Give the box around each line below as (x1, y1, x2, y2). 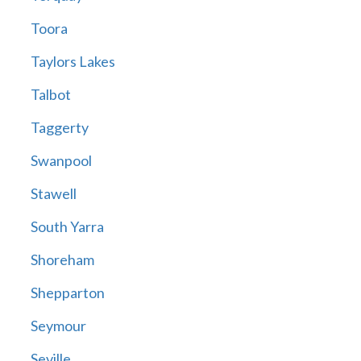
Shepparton (30, 284, 105, 302)
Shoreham (30, 251, 94, 269)
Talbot (30, 85, 71, 104)
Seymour (30, 317, 86, 335)
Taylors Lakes (30, 52, 115, 71)
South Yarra (30, 218, 104, 236)
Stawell (30, 185, 77, 203)
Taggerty (30, 118, 89, 137)
